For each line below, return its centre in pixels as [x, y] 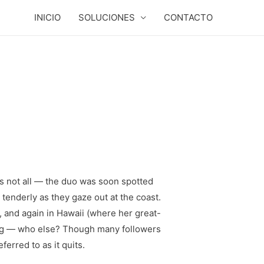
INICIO [47, 17]
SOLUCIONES [107, 17]
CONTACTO [188, 17]
